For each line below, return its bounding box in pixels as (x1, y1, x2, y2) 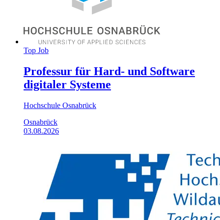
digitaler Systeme (24, 78, 111, 91)
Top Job (24, 46, 49, 55)
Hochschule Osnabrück (24, 101, 96, 110)
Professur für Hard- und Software (24, 64, 195, 78)
